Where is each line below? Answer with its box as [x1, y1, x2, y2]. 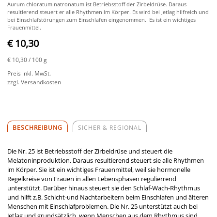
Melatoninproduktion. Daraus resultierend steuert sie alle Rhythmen [7, 155, 204, 165]
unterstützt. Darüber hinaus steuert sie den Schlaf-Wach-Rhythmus [7, 183, 200, 192]
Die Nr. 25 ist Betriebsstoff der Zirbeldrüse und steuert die [7, 146, 172, 155]
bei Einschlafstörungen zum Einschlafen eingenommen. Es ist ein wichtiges [7, 15, 196, 23]
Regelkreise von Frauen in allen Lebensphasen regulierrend [7, 174, 176, 183]
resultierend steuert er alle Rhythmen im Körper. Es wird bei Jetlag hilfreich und [7, 8, 209, 15]
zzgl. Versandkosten [7, 77, 61, 86]
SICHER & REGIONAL [78, 123, 141, 132]
